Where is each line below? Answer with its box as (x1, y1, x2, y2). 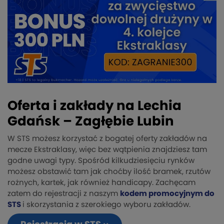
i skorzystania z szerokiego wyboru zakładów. (22, 201, 190, 209)
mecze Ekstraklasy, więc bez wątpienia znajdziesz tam (7, 146, 207, 154)
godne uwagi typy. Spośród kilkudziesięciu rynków (7, 157, 194, 165)
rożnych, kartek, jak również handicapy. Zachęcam (7, 179, 195, 187)
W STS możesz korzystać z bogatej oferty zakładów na (7, 135, 207, 143)
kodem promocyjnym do (120, 190, 214, 198)
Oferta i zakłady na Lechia (7, 99, 181, 113)
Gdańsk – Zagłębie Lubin (7, 115, 174, 128)
